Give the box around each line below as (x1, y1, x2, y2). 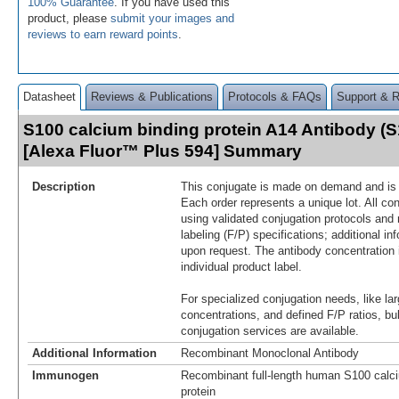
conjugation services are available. (181, 323, 359, 338)
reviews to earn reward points (28, 27, 178, 41)
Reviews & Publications (91, 89, 213, 103)
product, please (28, 11, 110, 25)
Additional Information (32, 346, 157, 360)
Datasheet (23, 89, 76, 103)
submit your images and (110, 11, 234, 25)
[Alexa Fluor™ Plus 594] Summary (23, 141, 302, 160)
